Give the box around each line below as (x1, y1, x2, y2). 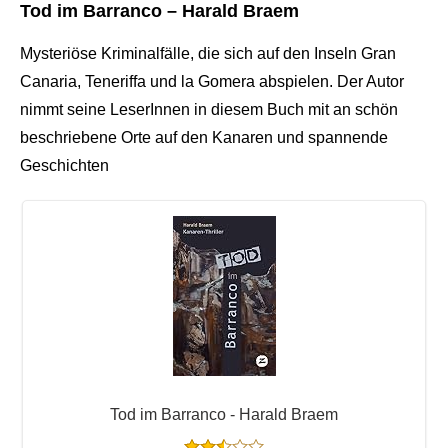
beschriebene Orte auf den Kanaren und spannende (20, 128, 388, 146)
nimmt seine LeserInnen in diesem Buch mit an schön (20, 100, 398, 118)
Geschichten (20, 156, 109, 174)
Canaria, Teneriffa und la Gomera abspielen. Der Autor (20, 72, 404, 90)
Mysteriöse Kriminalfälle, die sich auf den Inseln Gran (20, 44, 396, 62)
